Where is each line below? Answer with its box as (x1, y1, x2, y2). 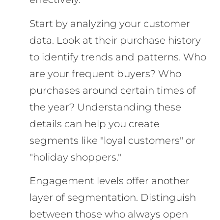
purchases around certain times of (29, 84, 196, 96)
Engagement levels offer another (29, 174, 190, 187)
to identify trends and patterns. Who (29, 51, 206, 63)
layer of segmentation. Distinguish (29, 191, 196, 203)
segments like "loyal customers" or (29, 134, 195, 146)
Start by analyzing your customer (29, 17, 190, 29)
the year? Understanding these (29, 101, 181, 113)
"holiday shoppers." (29, 151, 121, 163)
